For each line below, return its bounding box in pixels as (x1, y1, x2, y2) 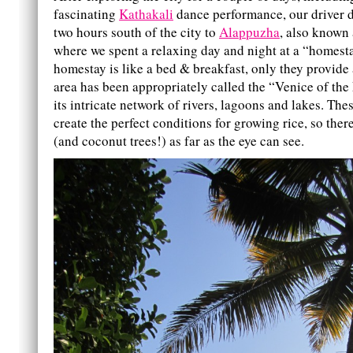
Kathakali (119, 5, 173, 24)
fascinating (54, 5, 119, 24)
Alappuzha (219, 23, 280, 42)
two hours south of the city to (54, 23, 219, 42)
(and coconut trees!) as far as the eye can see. (54, 132, 304, 150)
